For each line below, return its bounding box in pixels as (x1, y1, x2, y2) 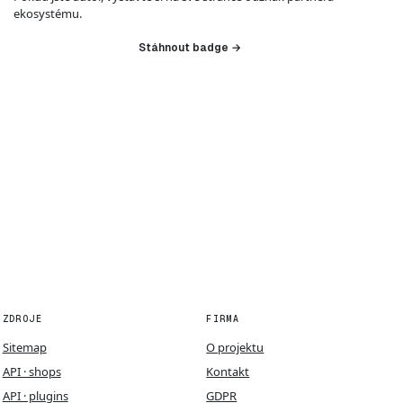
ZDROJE (2, 312, 43, 325)
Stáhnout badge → (138, 40, 241, 55)
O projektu (206, 338, 264, 355)
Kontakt (206, 363, 250, 380)
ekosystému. (13, 5, 83, 22)
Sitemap (2, 338, 47, 355)
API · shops (2, 363, 61, 380)
